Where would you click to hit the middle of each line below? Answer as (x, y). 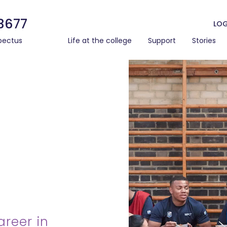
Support (162, 41)
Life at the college (100, 41)
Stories (204, 41)
